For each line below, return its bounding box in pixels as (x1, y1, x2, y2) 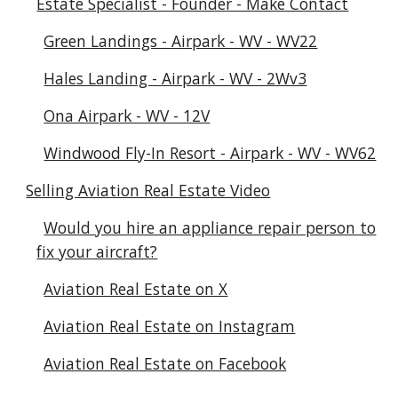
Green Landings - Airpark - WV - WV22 (44, 30, 318, 52)
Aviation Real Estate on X (44, 278, 228, 299)
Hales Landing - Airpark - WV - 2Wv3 (44, 68, 307, 89)
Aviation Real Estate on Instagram (44, 315, 296, 337)
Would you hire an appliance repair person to (44, 217, 377, 238)
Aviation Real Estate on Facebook (44, 353, 287, 374)
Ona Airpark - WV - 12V (44, 105, 211, 126)
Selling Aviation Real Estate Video (26, 179, 271, 201)
